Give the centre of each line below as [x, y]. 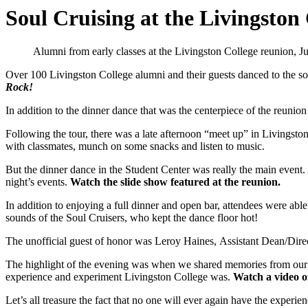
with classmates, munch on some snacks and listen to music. [135, 146]
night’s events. [38, 182]
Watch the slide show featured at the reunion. [178, 182]
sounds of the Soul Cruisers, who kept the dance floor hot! [132, 218]
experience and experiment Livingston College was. [119, 277]
